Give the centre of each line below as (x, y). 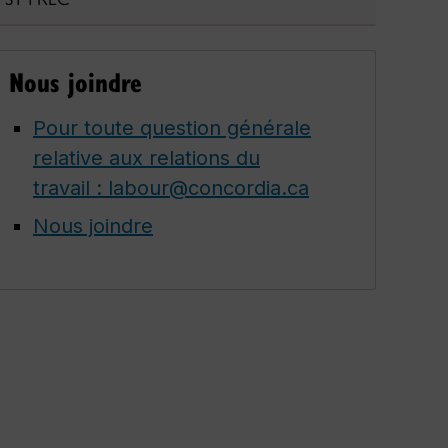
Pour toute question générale (172, 128)
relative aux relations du (146, 158)
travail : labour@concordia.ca (171, 188)
